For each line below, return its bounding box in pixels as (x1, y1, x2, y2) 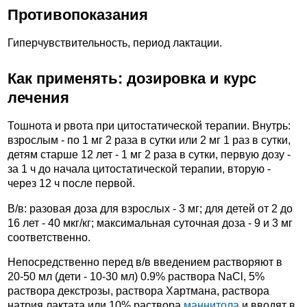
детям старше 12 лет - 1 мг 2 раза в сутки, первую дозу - (8, 149, 291, 161)
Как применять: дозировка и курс (8, 70, 256, 88)
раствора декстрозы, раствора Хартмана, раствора (8, 285, 269, 297)
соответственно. (8, 231, 90, 243)
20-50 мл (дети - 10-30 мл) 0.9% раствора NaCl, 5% (8, 271, 265, 283)
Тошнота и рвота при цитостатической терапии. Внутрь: (8, 120, 291, 132)
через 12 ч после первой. (8, 177, 135, 190)
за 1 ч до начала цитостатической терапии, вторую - (8, 163, 271, 175)
